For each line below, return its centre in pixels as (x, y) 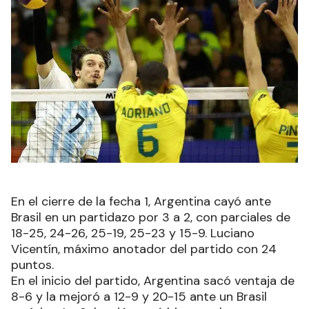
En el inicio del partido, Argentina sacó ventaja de (153, 280)
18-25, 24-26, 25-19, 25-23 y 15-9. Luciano (133, 233)
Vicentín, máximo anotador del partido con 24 (144, 249)
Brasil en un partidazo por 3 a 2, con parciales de (151, 217)
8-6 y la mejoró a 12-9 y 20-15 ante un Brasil (139, 296)
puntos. (32, 265)
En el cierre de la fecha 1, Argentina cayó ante (141, 201)
